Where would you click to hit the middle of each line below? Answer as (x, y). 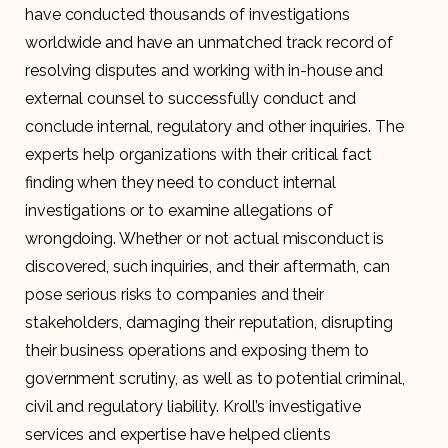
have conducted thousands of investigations (187, 14)
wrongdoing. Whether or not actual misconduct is (205, 238)
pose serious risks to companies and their (174, 294)
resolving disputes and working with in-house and (204, 70)
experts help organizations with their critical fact (198, 154)
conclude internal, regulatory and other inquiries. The (214, 126)
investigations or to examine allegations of (179, 210)
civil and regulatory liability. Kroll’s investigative (193, 406)
